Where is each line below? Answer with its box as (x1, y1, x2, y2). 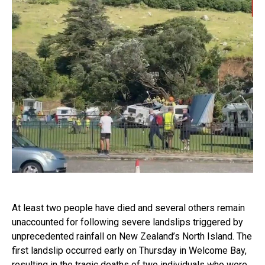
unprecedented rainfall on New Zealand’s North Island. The (12, 231, 252, 242)
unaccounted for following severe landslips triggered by (12, 216, 243, 228)
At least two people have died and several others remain (12, 202, 245, 214)
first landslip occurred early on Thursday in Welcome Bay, (12, 245, 247, 256)
